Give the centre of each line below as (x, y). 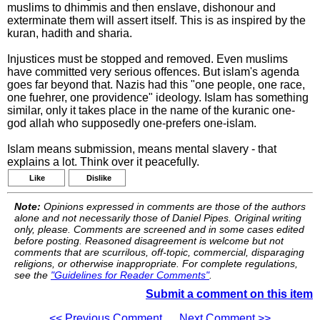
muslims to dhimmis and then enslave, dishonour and (141, 7)
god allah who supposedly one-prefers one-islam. (132, 123)
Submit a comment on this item (229, 294)
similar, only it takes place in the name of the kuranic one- (151, 110)
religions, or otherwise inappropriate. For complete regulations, (156, 264)
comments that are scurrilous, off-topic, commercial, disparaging (159, 252)
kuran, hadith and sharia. (70, 33)
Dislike (99, 178)
